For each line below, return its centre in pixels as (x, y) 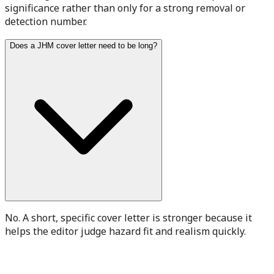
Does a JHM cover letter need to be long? (83, 45)
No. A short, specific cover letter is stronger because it (128, 217)
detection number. (46, 21)
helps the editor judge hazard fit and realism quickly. (125, 231)
